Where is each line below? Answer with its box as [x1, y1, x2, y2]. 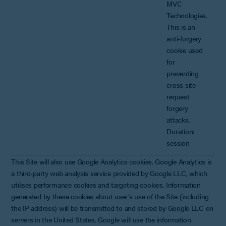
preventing [166, 68, 199, 78]
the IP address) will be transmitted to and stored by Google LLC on [11, 202, 213, 213]
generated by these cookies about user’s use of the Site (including [11, 191, 209, 201]
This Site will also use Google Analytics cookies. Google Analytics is [11, 156, 212, 166]
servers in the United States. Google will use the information [11, 214, 191, 224]
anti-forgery [166, 33, 202, 43]
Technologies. [166, 10, 207, 20]
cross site [166, 79, 196, 90]
